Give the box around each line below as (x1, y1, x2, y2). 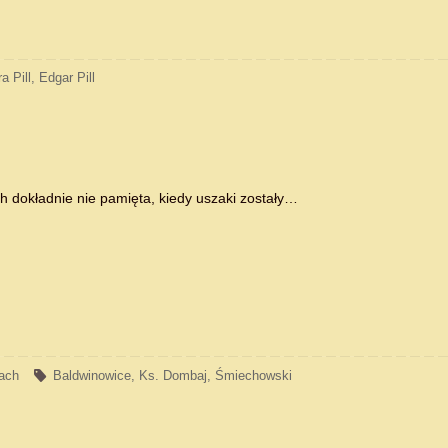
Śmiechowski (215, 368, 293, 383)
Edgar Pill (39, 71, 96, 86)
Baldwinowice (53, 368, 132, 383)
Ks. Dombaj (139, 368, 208, 383)
